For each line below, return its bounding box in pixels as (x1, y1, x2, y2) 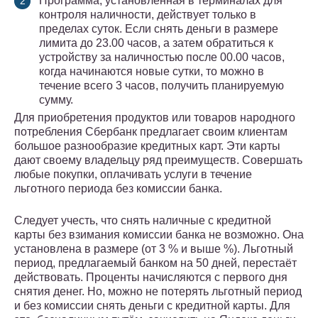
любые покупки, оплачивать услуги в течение (14, 168, 252, 181)
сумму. (39, 94, 73, 106)
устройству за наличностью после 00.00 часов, (39, 51, 285, 64)
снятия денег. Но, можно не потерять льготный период (14, 285, 302, 298)
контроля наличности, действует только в (39, 9, 256, 21)
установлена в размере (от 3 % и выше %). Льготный (14, 243, 293, 256)
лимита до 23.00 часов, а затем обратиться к (39, 37, 273, 50)
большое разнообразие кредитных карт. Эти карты (14, 140, 280, 153)
